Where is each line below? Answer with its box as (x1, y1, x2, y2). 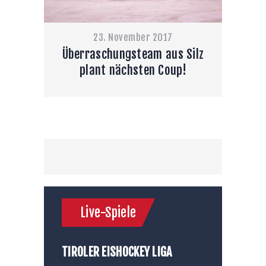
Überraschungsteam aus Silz (62, 46, 204, 62)
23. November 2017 (93, 31, 173, 44)
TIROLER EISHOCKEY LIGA (62, 244, 172, 259)
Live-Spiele (80, 204, 137, 220)
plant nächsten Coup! (79, 62, 186, 78)
